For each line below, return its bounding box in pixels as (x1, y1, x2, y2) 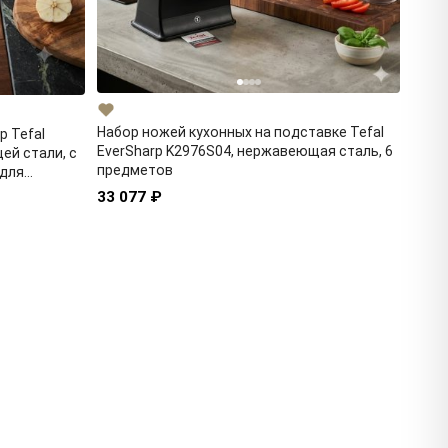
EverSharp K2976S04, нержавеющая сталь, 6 (97, 143, 393, 160)
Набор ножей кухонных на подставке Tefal (97, 124, 384, 141)
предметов (97, 162, 173, 179)
